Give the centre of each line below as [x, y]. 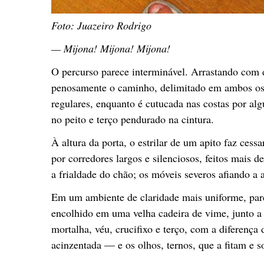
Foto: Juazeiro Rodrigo [101, 25]
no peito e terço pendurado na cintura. [133, 119]
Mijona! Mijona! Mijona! [115, 48]
